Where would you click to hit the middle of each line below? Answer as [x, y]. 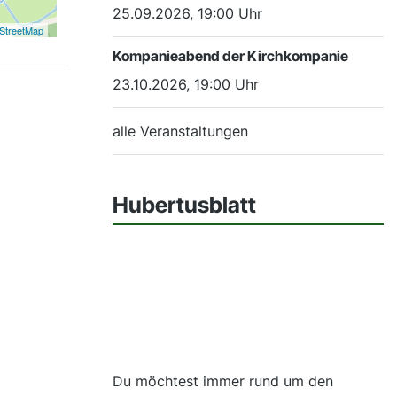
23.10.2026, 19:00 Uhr [186, 84]
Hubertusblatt [184, 204]
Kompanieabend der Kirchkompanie [230, 55]
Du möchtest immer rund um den [223, 381]
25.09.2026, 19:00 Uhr [187, 13]
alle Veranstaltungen [180, 131]
